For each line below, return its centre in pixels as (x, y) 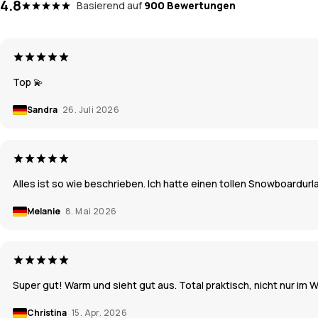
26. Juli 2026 (91, 109)
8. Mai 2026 (91, 211)
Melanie (44, 211)
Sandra (43, 109)
